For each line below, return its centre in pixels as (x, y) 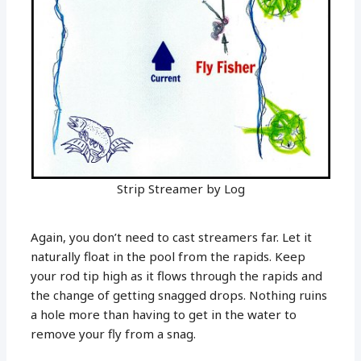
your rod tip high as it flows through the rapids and (177, 275)
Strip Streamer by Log (180, 188)
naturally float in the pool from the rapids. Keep (168, 256)
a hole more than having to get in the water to (164, 314)
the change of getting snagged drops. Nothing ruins (179, 295)
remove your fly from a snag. (114, 333)
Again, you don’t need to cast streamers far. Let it (172, 237)
